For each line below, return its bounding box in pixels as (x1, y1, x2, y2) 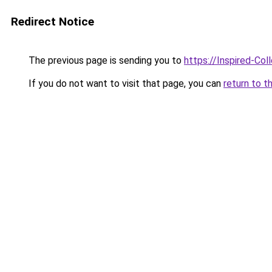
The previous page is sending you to (26, 55, 184, 66)
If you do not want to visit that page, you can (26, 78, 223, 89)
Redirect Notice (11, 15, 94, 29)
